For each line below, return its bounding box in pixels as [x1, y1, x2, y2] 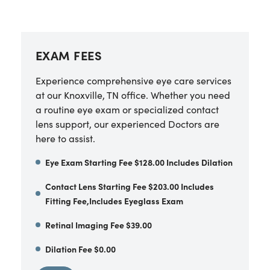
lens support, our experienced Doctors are [35, 117, 219, 130]
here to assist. [35, 131, 95, 145]
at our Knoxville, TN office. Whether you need [35, 88, 230, 101]
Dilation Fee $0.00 [45, 243, 116, 255]
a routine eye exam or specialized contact [35, 102, 219, 116]
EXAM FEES [35, 46, 102, 63]
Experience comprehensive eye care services [35, 74, 231, 87]
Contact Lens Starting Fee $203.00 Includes [45, 180, 214, 192]
